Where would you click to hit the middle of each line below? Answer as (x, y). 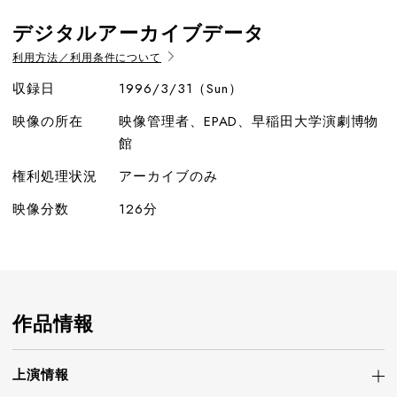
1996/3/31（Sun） (181, 89)
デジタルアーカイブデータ (139, 33)
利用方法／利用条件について (87, 58)
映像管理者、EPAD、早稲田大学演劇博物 (249, 121)
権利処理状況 (55, 176)
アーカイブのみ (168, 176)
